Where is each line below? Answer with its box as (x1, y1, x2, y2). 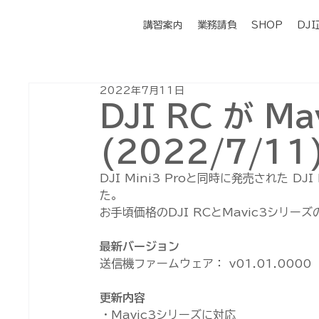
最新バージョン (100, 241, 180, 253)
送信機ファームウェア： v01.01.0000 (100, 258, 312, 270)
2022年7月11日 (100, 85, 185, 96)
